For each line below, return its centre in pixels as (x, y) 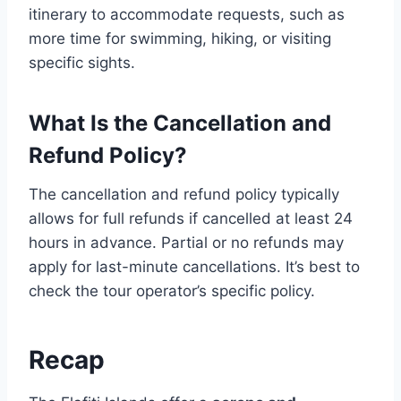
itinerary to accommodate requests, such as (187, 14)
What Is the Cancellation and (180, 123)
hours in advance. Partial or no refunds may (186, 243)
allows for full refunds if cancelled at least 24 (191, 218)
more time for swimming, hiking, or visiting (180, 38)
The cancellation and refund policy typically (184, 194)
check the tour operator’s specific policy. (172, 291)
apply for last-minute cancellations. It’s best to (194, 267)
